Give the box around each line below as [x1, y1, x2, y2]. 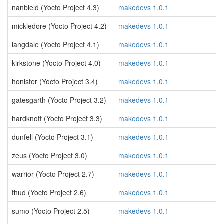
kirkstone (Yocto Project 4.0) [12, 58, 101, 68]
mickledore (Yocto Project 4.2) [12, 21, 107, 31]
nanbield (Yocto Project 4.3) [12, 2, 99, 12]
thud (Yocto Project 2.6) [12, 187, 86, 197]
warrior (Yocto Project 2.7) [12, 169, 94, 179]
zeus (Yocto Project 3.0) [12, 150, 87, 160]
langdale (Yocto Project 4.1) [12, 39, 99, 49]
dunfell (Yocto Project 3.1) [12, 132, 93, 142]
